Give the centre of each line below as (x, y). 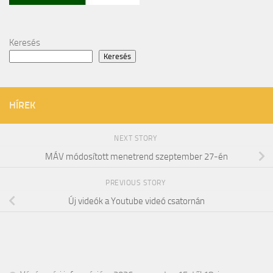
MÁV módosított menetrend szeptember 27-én (136, 156)
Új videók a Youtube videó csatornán (136, 201)
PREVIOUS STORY (136, 183)
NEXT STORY (136, 138)
